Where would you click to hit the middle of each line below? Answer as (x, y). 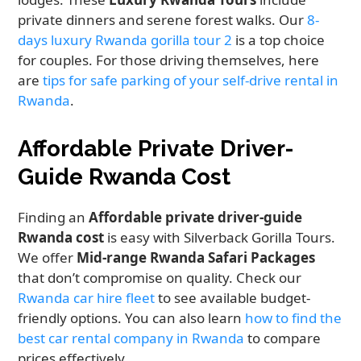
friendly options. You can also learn (132, 318)
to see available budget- (233, 298)
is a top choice (279, 40)
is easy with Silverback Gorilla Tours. (220, 238)
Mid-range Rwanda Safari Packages (196, 258)
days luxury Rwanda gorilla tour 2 (125, 40)
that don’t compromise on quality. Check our (160, 278)
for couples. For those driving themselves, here (169, 60)
